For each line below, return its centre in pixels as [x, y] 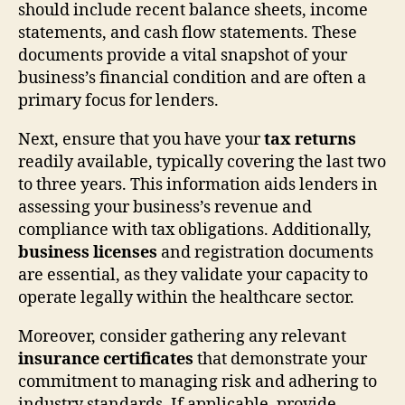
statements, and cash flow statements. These [188, 33]
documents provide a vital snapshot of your [183, 55]
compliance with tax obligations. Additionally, [195, 230]
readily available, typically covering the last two [202, 162]
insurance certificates [106, 359]
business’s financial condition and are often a [192, 78]
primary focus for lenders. [118, 100]
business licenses [88, 252]
